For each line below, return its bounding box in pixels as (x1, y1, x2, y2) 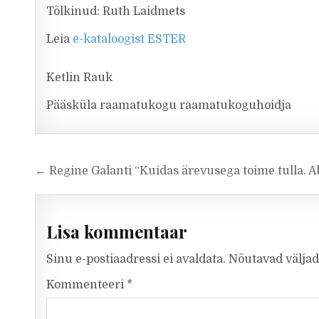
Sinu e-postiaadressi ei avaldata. (46, 252, 226, 266)
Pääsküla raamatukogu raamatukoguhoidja (46, 99, 292, 112)
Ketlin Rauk (46, 71, 113, 84)
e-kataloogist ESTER (73, 33, 187, 46)
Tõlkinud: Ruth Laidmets (46, 5, 186, 18)
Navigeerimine (34, 158, 169, 184)
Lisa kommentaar (46, 220, 188, 244)
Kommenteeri (46, 278, 127, 291)
